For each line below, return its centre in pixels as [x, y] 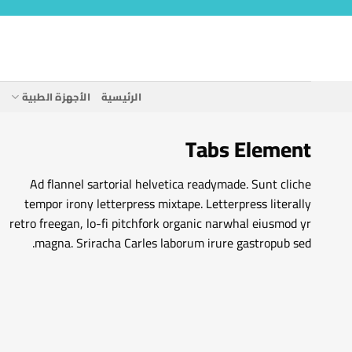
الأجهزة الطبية [56, 97]
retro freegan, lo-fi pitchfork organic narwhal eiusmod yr [160, 223]
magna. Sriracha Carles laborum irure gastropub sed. [173, 242]
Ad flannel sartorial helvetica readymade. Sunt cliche [170, 183]
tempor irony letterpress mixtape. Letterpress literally [168, 203]
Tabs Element [248, 150]
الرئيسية [121, 97]
